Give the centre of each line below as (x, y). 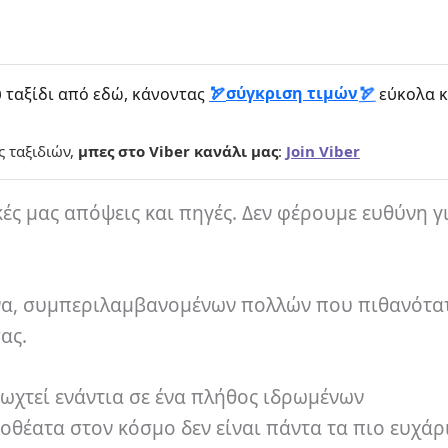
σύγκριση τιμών (292, 93)
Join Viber (323, 150)
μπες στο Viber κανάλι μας (178, 150)
